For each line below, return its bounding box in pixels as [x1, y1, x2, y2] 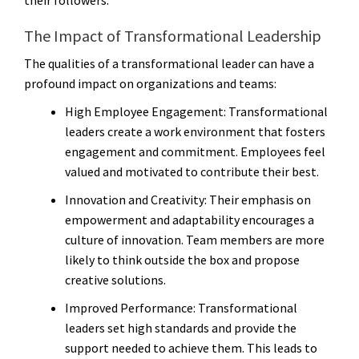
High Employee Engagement [65, 103, 224, 119]
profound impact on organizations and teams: [24, 75, 276, 91]
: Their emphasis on [204, 191, 311, 208]
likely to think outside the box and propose [65, 251, 300, 268]
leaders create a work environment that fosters [65, 123, 325, 139]
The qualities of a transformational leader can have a [24, 54, 314, 71]
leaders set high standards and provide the [65, 319, 296, 336]
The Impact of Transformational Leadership [24, 25, 321, 46]
